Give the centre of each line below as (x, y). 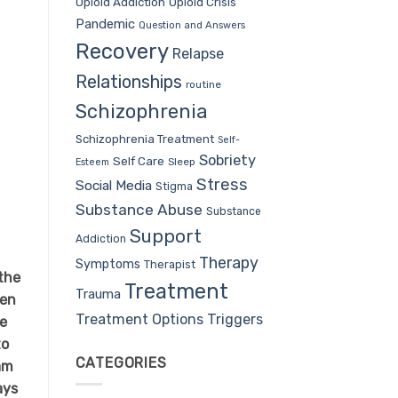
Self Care (138, 160)
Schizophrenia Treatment (144, 139)
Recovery (122, 51)
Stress (222, 184)
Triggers (235, 319)
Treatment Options (139, 319)
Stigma (174, 186)
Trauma (98, 294)
